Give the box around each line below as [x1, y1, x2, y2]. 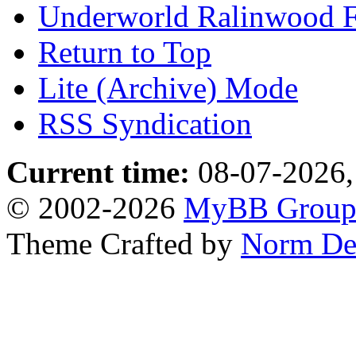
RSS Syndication [38, 106, 252, 141]
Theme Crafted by [6, 226, 241, 261]
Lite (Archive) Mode [38, 71, 298, 105]
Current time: [6, 155, 190, 189]
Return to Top [38, 35, 211, 69]
